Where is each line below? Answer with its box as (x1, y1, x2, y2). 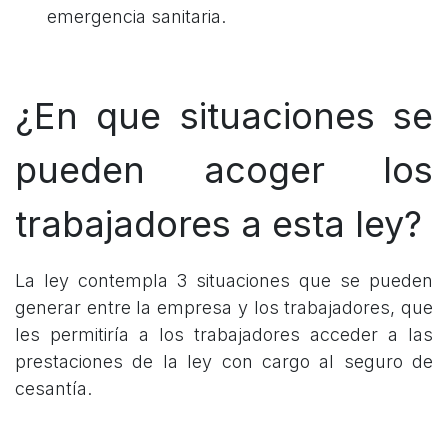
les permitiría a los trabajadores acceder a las (15, 324, 433, 346)
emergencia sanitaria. (47, 6, 231, 28)
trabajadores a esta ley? (15, 202, 432, 247)
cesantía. (15, 378, 97, 400)
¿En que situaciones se (15, 94, 433, 139)
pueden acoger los (15, 148, 433, 193)
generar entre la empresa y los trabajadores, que (15, 297, 433, 319)
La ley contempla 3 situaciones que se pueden (15, 270, 433, 292)
